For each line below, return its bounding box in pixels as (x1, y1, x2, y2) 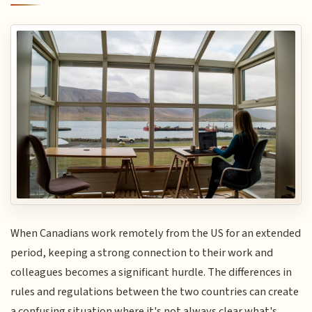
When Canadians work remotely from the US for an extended (10, 225, 302, 242)
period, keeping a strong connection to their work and (10, 244, 274, 262)
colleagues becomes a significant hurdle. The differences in (10, 264, 292, 281)
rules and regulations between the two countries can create (10, 283, 299, 301)
